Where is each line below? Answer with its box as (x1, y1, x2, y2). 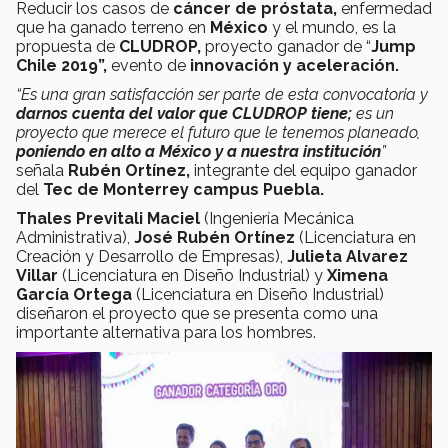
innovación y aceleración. (190, 55, 399, 75)
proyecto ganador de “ (201, 36, 371, 56)
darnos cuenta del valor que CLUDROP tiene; (16, 103, 352, 123)
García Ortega (16, 284, 132, 304)
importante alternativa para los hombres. (16, 322, 316, 342)
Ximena (327, 265, 388, 285)
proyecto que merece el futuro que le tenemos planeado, (16, 122, 420, 142)
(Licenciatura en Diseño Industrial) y (58, 265, 327, 285)
